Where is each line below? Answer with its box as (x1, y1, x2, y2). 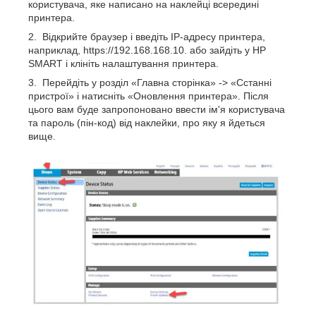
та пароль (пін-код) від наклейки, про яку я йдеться (28, 116, 265, 128)
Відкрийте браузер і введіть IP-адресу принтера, (39, 30, 265, 42)
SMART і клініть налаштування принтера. (28, 57, 219, 69)
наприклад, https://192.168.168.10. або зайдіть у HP (28, 44, 266, 56)
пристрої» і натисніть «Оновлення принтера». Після (28, 90, 269, 102)
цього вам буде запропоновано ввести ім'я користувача (28, 103, 285, 115)
